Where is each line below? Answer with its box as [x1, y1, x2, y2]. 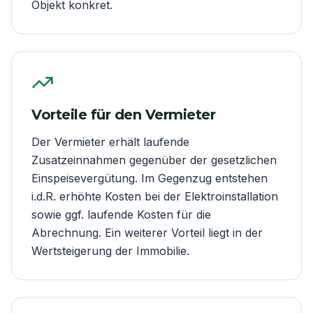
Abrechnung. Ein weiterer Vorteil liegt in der [31, 225, 263, 240]
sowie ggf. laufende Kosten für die [31, 207, 211, 221]
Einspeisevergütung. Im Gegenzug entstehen [31, 170, 268, 185]
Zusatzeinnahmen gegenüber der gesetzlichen [31, 152, 277, 167]
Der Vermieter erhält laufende [31, 134, 189, 149]
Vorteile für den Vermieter [31, 105, 215, 123]
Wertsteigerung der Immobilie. [31, 243, 189, 258]
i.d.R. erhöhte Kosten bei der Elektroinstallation [31, 189, 278, 203]
